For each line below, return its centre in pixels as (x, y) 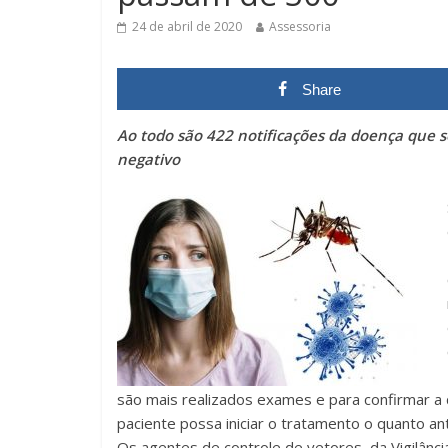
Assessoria (300, 26)
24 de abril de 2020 (187, 26)
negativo (148, 158)
